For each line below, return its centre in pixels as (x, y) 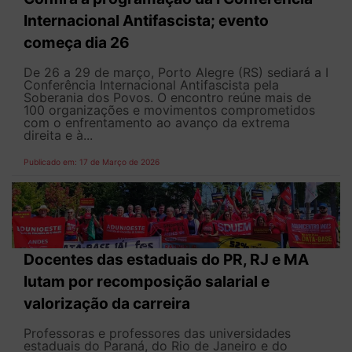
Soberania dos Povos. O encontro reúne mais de (167, 98)
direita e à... (58, 136)
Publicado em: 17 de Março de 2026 (92, 162)
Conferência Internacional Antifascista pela (151, 85)
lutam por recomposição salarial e (147, 281)
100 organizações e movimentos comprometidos (169, 110)
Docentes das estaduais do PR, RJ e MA (166, 259)
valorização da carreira (107, 303)
